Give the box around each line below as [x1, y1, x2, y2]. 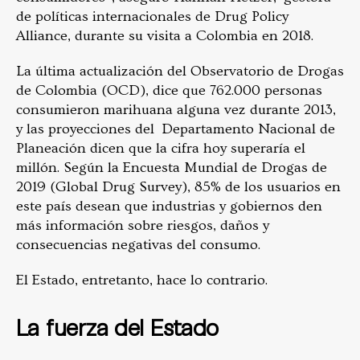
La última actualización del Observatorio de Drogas [16, 62, 344, 80]
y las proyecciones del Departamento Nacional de [16, 120, 335, 137]
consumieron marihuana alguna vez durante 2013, [16, 100, 336, 118]
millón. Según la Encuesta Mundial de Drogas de [16, 158, 327, 176]
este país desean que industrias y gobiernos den [16, 197, 322, 215]
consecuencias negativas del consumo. [16, 235, 260, 253]
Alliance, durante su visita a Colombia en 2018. [16, 27, 320, 44]
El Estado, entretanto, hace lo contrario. [16, 271, 271, 288]
